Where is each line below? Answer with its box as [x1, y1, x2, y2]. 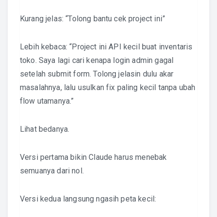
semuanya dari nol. [20, 166, 84, 175]
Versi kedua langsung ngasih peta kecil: [20, 194, 156, 203]
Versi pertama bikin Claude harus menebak [20, 153, 167, 162]
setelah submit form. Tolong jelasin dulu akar [20, 69, 174, 78]
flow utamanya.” [20, 96, 74, 106]
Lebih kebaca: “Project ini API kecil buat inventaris [20, 42, 193, 51]
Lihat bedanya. [20, 124, 70, 134]
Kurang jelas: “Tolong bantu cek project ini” [20, 14, 166, 23]
